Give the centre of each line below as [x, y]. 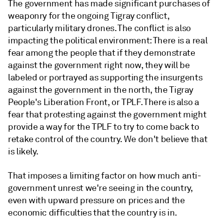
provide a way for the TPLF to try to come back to [104, 127]
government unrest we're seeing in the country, [100, 188]
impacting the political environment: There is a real [108, 40]
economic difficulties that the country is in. [92, 213]
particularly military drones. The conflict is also [100, 28]
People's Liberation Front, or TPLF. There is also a [104, 102]
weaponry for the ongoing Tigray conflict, [89, 16]
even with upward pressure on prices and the [96, 200]
